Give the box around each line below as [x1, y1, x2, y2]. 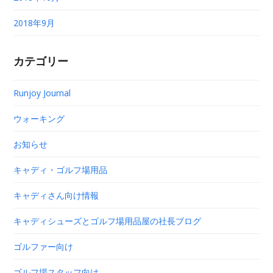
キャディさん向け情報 [13, 189, 99, 201]
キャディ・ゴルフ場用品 [13, 163, 108, 175]
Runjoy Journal [13, 87, 71, 99]
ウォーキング [13, 112, 65, 124]
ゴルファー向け [13, 240, 74, 252]
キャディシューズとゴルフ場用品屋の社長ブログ [13, 214, 202, 227]
